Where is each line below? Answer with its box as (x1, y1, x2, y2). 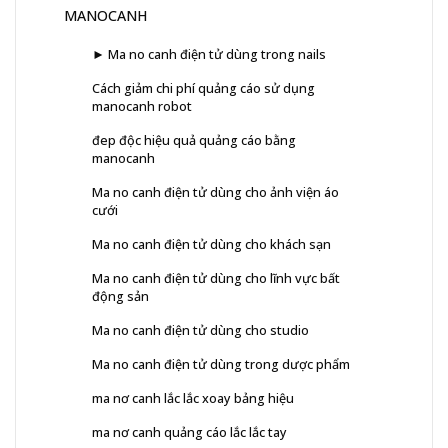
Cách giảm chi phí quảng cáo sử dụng (92, 78, 315, 97)
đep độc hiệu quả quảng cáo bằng (92, 130, 296, 149)
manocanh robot (92, 96, 192, 115)
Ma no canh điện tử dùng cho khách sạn (92, 234, 331, 253)
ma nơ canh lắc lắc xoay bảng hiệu (92, 388, 294, 407)
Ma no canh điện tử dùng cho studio (92, 320, 309, 339)
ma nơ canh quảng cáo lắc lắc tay (92, 422, 287, 441)
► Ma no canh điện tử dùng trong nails (92, 44, 326, 63)
